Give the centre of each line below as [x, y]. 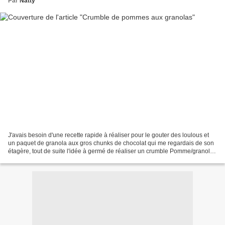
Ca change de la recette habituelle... [57, 159]
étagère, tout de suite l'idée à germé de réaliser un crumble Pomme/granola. [111, 151]
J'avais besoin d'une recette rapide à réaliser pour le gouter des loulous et [108, 135]
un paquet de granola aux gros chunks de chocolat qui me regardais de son [111, 143]
